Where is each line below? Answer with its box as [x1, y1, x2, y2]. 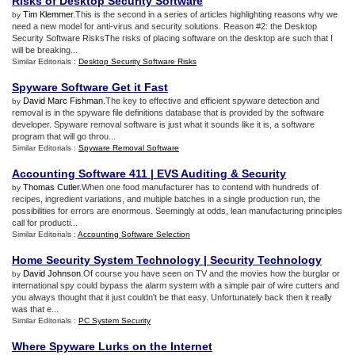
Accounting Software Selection [78, 230, 190, 239]
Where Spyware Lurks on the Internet [12, 340, 212, 353]
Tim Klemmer [23, 10, 73, 19]
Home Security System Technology [12, 254, 200, 266]
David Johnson [23, 269, 81, 278]
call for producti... [12, 218, 78, 227]
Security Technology [210, 254, 322, 266]
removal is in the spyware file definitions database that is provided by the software [12, 108, 324, 117]
